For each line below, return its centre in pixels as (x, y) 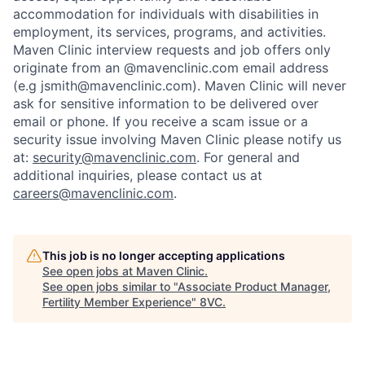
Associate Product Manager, (254, 286)
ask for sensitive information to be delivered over (166, 103)
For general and (252, 157)
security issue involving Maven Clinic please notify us (177, 139)
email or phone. (63, 121)
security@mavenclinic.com (114, 157)
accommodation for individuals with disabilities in (166, 14)
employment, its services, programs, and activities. (169, 32)
